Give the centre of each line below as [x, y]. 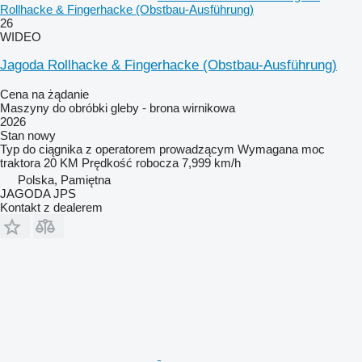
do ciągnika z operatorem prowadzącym [128, 149]
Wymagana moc [281, 149]
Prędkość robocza [130, 162]
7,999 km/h [211, 162]
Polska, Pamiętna [64, 179]
